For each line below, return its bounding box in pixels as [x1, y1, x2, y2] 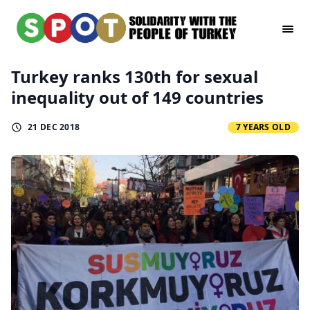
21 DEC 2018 [28, 121, 80, 133]
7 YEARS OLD [235, 121, 291, 133]
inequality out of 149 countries [11, 86, 264, 109]
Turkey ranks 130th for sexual [11, 65, 258, 88]
